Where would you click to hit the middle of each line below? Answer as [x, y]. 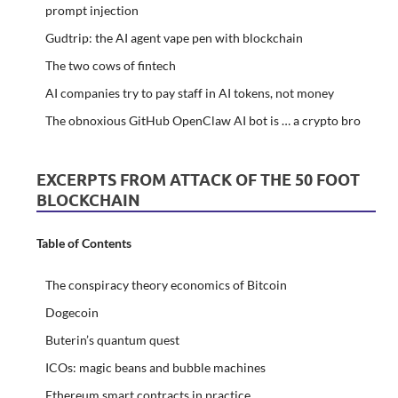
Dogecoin [72, 313]
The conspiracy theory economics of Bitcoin [166, 285]
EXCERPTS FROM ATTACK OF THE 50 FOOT [198, 179]
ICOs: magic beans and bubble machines [155, 368]
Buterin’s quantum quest [112, 340]
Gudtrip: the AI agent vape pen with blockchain [174, 37]
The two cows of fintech [110, 65]
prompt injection [92, 10]
